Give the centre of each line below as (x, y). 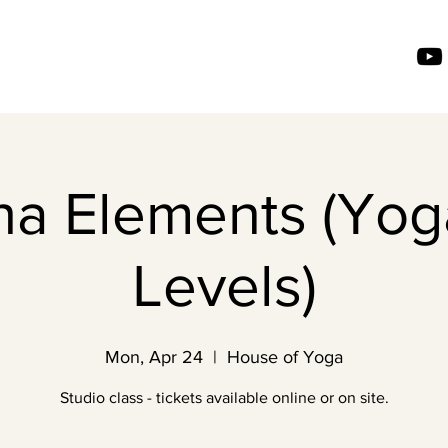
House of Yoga (285, 357)
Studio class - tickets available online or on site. (224, 397)
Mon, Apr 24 (154, 357)
